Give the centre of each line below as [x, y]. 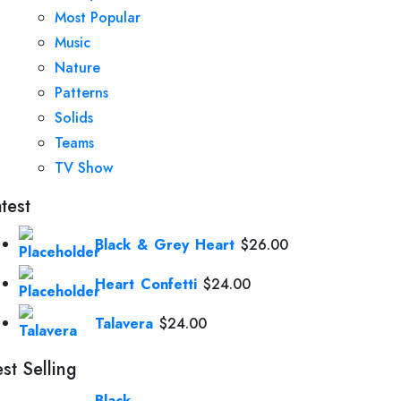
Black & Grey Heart [165, 245]
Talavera [124, 324]
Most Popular [98, 18]
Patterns [81, 93]
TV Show [84, 168]
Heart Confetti [146, 285]
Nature [77, 68]
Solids [74, 118]
